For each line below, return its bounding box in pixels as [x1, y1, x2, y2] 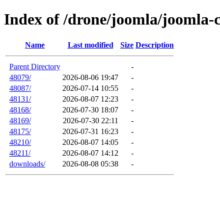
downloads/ [9, 159, 45, 168]
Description [136, 40, 174, 49]
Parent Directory [9, 62, 60, 71]
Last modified [67, 40, 113, 49]
